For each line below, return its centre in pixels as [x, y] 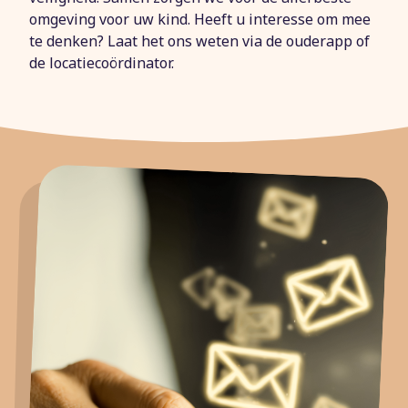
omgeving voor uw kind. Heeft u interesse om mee [200, 20]
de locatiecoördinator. [102, 63]
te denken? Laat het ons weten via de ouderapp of [199, 41]
